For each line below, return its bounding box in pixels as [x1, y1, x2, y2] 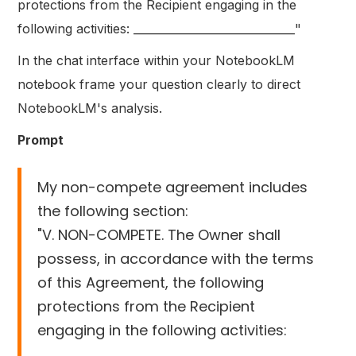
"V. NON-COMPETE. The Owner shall [37, 224, 281, 245]
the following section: [37, 200, 189, 221]
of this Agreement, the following [37, 272, 265, 292]
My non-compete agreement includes [37, 176, 308, 197]
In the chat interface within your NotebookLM [17, 52, 296, 68]
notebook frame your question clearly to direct [17, 75, 301, 92]
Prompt [17, 131, 64, 148]
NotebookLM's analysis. [17, 99, 163, 116]
